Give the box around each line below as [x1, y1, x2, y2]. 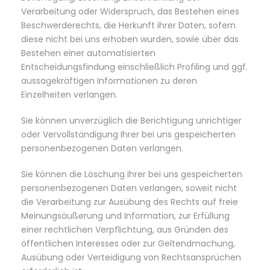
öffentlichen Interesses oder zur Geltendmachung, [21, 237, 235, 250]
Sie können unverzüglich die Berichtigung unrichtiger [21, 115, 242, 127]
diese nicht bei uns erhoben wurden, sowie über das [21, 33, 239, 45]
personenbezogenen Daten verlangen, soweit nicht [21, 182, 237, 194]
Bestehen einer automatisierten [21, 47, 155, 59]
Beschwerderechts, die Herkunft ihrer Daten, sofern [21, 19, 236, 31]
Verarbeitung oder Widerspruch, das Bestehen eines [21, 5, 239, 17]
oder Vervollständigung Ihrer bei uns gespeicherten [21, 128, 236, 140]
